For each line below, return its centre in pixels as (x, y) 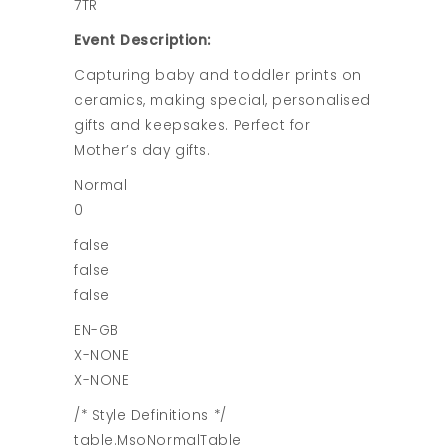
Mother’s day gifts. (142, 150)
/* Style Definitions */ (150, 415)
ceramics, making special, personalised (222, 100)
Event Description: (142, 40)
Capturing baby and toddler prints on (218, 75)
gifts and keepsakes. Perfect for (192, 125)
